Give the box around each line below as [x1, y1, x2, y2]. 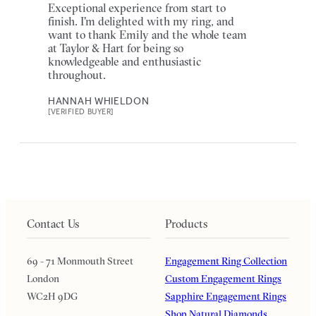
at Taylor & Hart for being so [48, 40, 183, 55]
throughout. [48, 67, 106, 82]
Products [165, 216, 207, 231]
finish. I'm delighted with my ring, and [48, 13, 234, 28]
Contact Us [27, 216, 79, 231]
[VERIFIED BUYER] [48, 107, 114, 116]
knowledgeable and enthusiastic [48, 54, 201, 68]
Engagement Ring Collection [165, 254, 287, 267]
